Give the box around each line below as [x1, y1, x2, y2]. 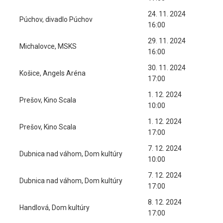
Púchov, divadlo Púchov [19, 15, 93, 23]
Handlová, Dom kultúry [19, 204, 90, 212]
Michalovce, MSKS [19, 42, 77, 50]
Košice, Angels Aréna [19, 69, 86, 77]
